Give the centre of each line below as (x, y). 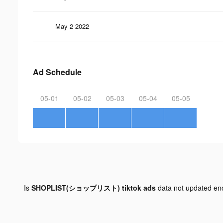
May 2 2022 (72, 26)
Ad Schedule (57, 72)
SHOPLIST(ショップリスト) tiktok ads (94, 187)
